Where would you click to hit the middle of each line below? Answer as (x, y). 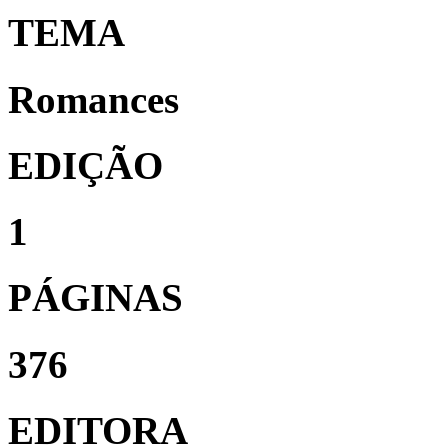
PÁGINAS (95, 298)
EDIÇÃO (85, 165)
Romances (93, 99)
